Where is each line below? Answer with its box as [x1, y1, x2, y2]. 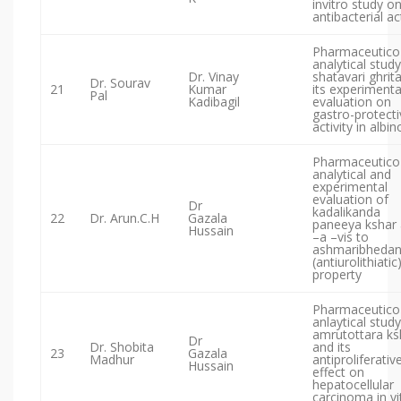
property [312, 266, 362, 284]
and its [312, 338, 351, 356]
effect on [312, 363, 364, 381]
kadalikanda [312, 203, 380, 221]
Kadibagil [188, 93, 240, 111]
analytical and [312, 166, 391, 183]
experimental [312, 178, 388, 196]
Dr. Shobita [90, 338, 154, 356]
